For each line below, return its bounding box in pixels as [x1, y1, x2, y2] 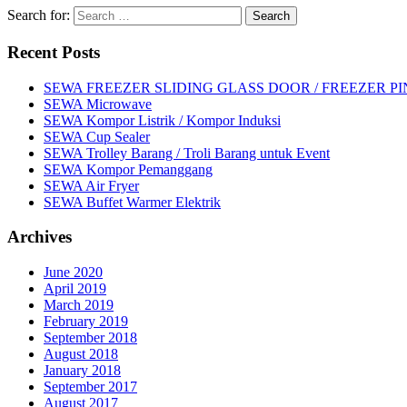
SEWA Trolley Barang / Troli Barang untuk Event [44, 144, 330, 161]
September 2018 [44, 330, 137, 346]
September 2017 [44, 379, 137, 395]
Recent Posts [7, 43, 100, 63]
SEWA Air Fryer [44, 177, 139, 194]
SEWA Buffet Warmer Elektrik [44, 194, 221, 210]
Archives [7, 227, 72, 247]
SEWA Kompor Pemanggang [44, 161, 213, 177]
